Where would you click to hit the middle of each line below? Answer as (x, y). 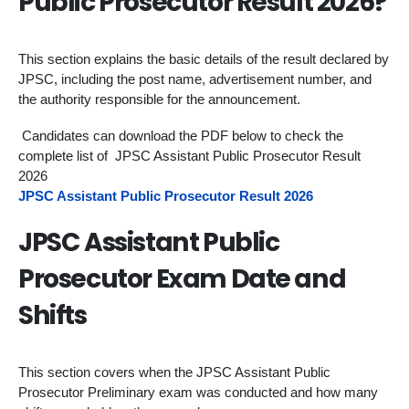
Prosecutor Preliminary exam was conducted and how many (198, 392)
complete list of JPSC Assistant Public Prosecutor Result (189, 156)
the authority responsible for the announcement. (159, 99)
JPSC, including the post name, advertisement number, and (195, 79)
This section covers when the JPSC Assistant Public (174, 372)
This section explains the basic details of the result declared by (204, 58)
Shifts (52, 315)
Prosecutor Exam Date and (182, 278)
